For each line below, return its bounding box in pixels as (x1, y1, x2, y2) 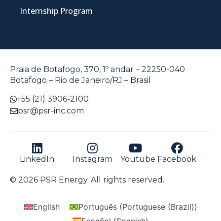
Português (78, 201, 117, 212)
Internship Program (20, 5, 93, 17)
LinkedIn (20, 154, 55, 164)
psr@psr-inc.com (18, 106, 84, 115)
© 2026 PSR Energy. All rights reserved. (10, 175, 164, 184)
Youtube (120, 154, 156, 164)
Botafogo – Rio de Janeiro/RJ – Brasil (10, 75, 151, 85)
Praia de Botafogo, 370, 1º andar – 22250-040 (10, 65, 185, 74)
